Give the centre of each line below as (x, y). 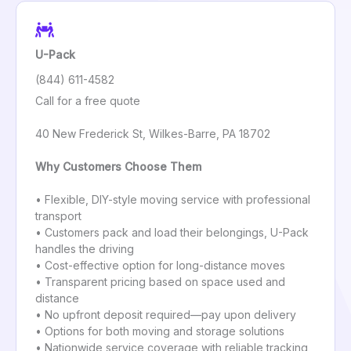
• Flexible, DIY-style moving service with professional (173, 200)
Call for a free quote (88, 101)
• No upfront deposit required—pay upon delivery (166, 315)
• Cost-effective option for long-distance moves (160, 266)
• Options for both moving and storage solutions (160, 331)
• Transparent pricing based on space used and (160, 282)
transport (58, 216)
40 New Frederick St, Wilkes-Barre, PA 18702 (153, 134)
